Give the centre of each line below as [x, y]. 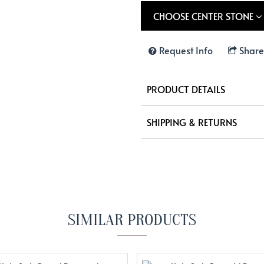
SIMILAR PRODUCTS [132, 220]
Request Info [186, 50]
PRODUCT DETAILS [186, 89]
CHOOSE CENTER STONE [204, 16]
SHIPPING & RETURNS [192, 122]
